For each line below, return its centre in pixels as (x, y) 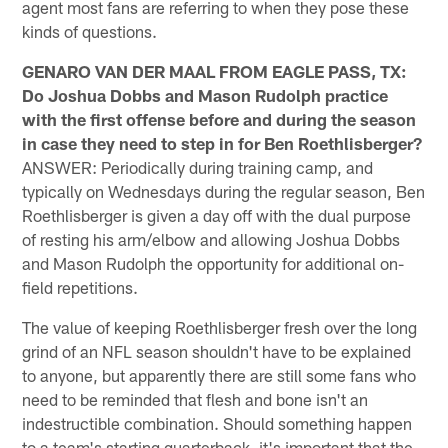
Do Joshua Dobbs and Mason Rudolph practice (205, 94)
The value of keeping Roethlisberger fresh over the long (220, 326)
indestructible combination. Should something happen (217, 422)
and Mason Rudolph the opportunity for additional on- (213, 262)
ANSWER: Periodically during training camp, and (198, 166)
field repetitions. (80, 286)
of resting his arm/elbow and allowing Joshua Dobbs (211, 238)
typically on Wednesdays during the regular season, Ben (224, 190)
